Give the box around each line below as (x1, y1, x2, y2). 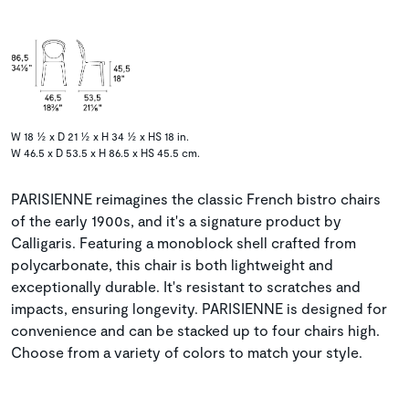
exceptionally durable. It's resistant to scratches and (11, 278, 361, 296)
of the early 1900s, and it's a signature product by (11, 212, 341, 230)
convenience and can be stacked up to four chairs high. (11, 321, 380, 340)
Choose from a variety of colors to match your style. (11, 343, 362, 362)
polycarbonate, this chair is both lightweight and (11, 256, 333, 274)
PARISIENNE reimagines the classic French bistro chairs (11, 190, 381, 208)
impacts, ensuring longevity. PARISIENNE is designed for (11, 299, 387, 318)
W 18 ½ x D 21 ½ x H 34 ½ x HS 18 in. (11, 130, 189, 143)
